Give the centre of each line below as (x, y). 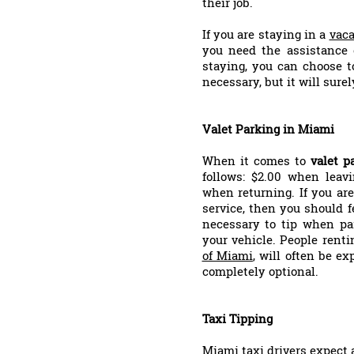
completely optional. (260, 271)
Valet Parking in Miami (268, 129)
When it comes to (256, 160)
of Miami (227, 255)
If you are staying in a (265, 34)
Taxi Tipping (237, 318)
